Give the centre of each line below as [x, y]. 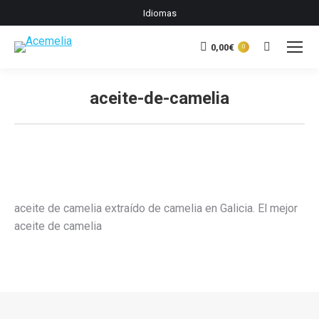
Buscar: [281, 49]
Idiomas [159, 13]
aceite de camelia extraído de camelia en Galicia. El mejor [156, 208]
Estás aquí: [187, 119]
